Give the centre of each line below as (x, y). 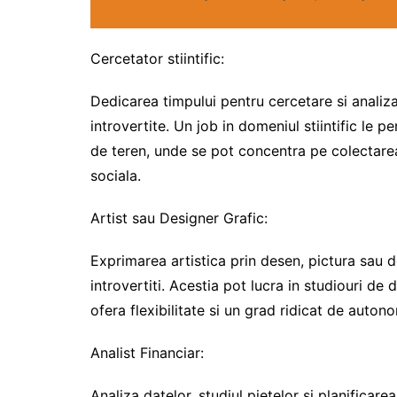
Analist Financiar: (147, 352)
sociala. (116, 175)
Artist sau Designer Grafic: (179, 218)
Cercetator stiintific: (157, 58)
